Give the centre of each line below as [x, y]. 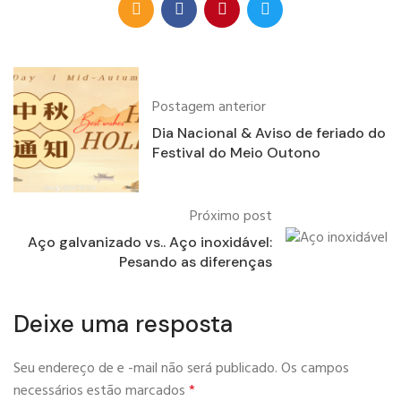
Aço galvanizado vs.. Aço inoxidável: [150, 242]
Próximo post [231, 217]
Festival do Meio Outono [236, 153]
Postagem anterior [209, 107]
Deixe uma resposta [123, 324]
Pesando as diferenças [196, 262]
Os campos [315, 369]
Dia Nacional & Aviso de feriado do [269, 133]
